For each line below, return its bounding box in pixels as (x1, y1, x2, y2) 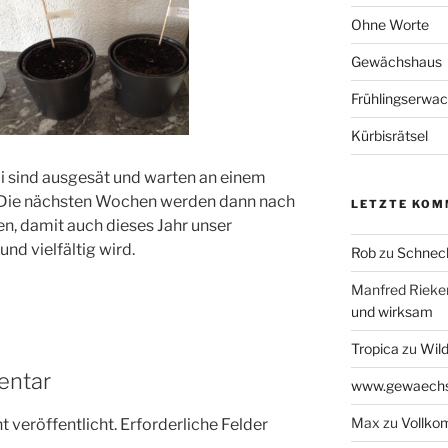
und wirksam (350, 303, 433, 321)
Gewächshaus (350, 53, 442, 71)
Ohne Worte (350, 16, 429, 34)
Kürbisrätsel (350, 127, 428, 145)
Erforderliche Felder (120, 414, 268, 434)
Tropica (350, 340, 399, 358)
